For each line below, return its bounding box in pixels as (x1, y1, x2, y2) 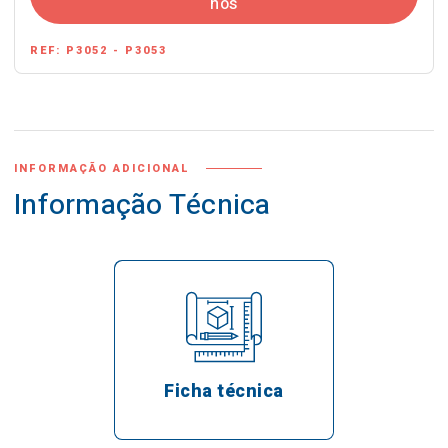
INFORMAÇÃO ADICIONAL (14, 160, 190, 178)
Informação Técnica (14, 185, 271, 227)
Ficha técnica (164, 377, 284, 405)
